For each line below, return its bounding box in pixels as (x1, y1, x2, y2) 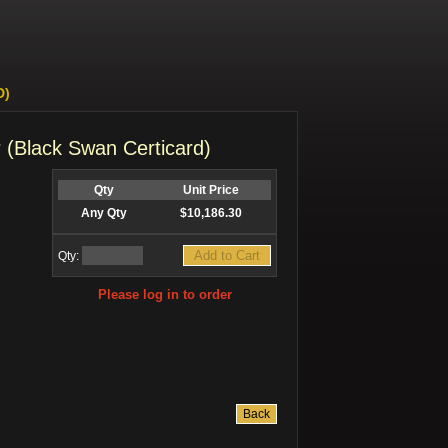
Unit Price (182, 183, 239, 197)
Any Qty (81, 206, 127, 220)
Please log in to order (97, 287, 232, 302)
